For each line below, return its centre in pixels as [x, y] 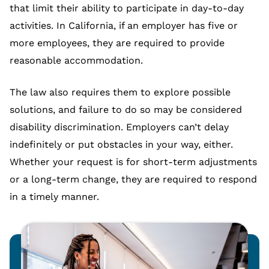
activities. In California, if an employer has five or [124, 26]
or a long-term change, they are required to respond [133, 179]
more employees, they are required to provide [117, 43]
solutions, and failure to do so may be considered [126, 110]
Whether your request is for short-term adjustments [133, 162]
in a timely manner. [54, 197]
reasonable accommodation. [76, 60]
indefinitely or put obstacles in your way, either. [121, 144]
